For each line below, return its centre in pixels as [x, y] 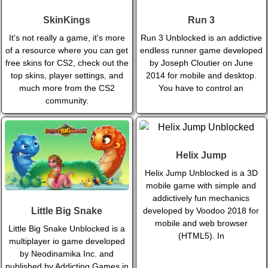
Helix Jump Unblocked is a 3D [201, 173]
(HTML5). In [201, 236]
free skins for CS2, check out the [67, 63]
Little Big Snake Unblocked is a [67, 229]
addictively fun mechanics [201, 198]
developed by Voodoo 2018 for [201, 211]
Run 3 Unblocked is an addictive [201, 38]
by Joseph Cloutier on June [201, 63]
